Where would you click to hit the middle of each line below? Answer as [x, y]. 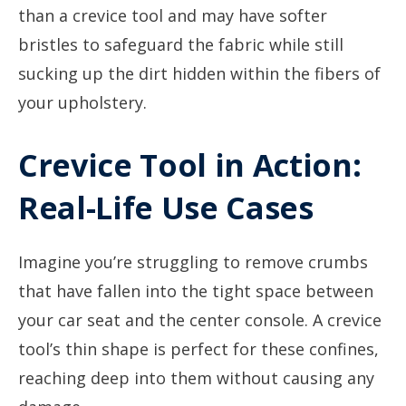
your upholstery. [82, 102]
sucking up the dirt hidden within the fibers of [199, 73]
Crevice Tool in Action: [190, 165]
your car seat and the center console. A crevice [200, 320]
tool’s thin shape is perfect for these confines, [198, 349]
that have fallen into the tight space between [196, 291]
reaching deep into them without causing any [196, 378]
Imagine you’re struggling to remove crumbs [193, 262]
